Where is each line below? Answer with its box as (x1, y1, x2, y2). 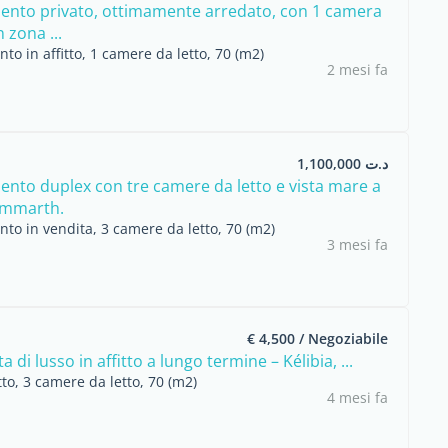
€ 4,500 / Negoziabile (247, 329, 388, 348)
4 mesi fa (327, 388, 388, 407)
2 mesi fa (327, 60, 388, 79)
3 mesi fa (327, 235, 388, 254)
